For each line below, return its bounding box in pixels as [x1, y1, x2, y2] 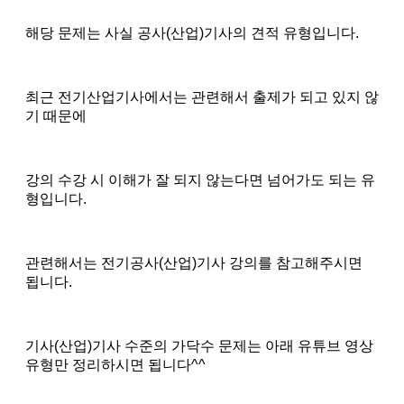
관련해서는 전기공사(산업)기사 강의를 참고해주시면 [25, 254, 363, 271]
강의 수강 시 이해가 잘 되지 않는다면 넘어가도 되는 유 [25, 171, 375, 188]
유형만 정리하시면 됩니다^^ [25, 356, 206, 372]
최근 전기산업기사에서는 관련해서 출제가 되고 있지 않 [25, 88, 379, 105]
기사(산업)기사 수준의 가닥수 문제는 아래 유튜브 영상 [25, 337, 373, 353]
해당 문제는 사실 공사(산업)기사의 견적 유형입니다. [25, 24, 359, 41]
